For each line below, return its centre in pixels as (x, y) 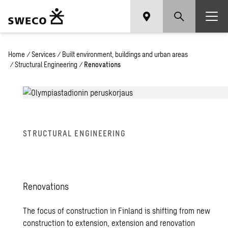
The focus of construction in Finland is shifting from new (117, 210)
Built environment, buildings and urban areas (125, 54)
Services (44, 54)
